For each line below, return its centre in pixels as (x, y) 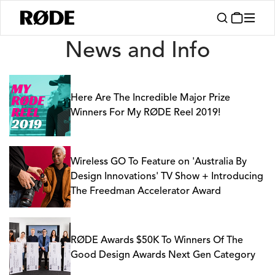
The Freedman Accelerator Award (146, 192)
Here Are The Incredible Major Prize (150, 98)
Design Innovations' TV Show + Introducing (167, 177)
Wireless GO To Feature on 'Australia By (159, 162)
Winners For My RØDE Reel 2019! (145, 113)
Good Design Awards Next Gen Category (163, 255)
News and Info (137, 52)
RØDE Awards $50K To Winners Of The (157, 241)
